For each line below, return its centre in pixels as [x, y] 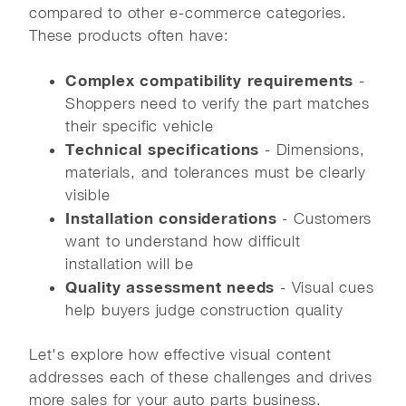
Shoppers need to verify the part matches [217, 103]
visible [88, 194]
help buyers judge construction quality [204, 309]
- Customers [324, 218]
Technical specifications [163, 149]
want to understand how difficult [183, 241]
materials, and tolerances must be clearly [216, 172]
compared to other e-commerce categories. [188, 12]
